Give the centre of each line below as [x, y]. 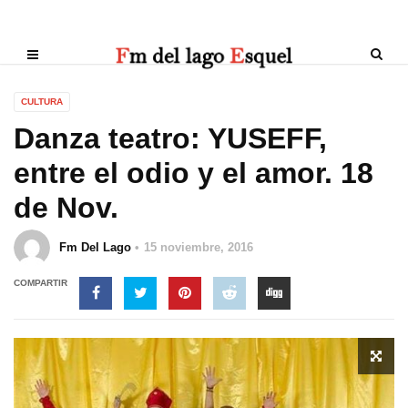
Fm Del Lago [95, 247]
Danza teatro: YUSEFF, [170, 138]
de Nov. [66, 208]
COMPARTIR [41, 283]
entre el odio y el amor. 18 [194, 173]
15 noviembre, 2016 [199, 247]
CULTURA [42, 102]
